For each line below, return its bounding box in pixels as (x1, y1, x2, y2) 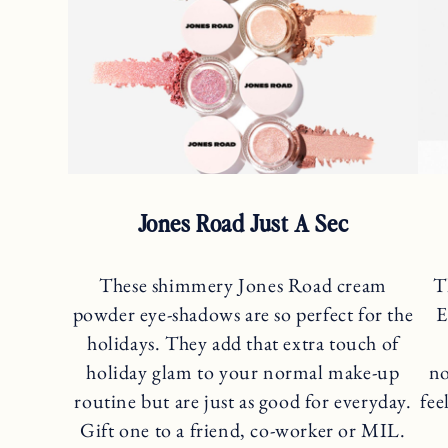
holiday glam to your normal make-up (86, 359, 400, 386)
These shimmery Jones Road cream (99, 272, 387, 299)
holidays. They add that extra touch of (87, 330, 399, 357)
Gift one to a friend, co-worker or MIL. (80, 417, 406, 444)
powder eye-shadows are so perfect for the (72, 301, 414, 328)
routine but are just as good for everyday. (74, 388, 412, 415)
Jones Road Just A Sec (137, 206, 349, 238)
